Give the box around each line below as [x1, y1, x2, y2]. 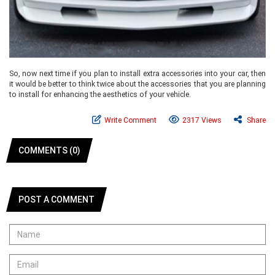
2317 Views [182, 116, 222, 125]
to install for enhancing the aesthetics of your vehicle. [9, 90, 191, 99]
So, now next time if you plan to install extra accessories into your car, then [9, 69, 266, 78]
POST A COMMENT [18, 195, 95, 204]
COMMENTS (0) [18, 145, 80, 155]
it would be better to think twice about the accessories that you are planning [9, 79, 266, 88]
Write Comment [104, 116, 157, 125]
